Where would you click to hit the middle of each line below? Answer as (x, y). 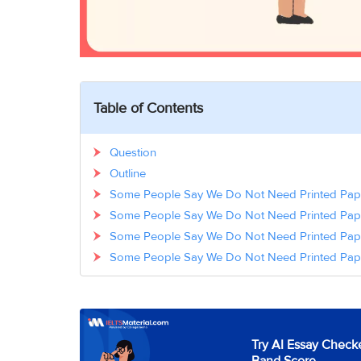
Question (133, 153)
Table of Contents (148, 108)
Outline (128, 174)
